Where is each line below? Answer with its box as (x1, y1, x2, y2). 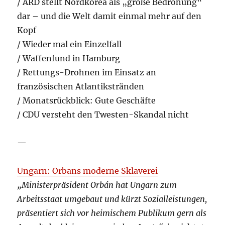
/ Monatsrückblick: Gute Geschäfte (17, 95, 156, 106)
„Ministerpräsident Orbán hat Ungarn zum (17, 180, 177, 190)
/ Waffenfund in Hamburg (17, 53, 121, 64)
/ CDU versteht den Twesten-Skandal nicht (17, 109, 189, 120)
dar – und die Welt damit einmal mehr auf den (17, 11, 202, 22)
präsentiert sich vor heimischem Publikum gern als (17, 208, 207, 218)
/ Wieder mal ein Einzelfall (17, 39, 122, 50)
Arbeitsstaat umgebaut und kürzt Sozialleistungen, (17, 194, 207, 204)
